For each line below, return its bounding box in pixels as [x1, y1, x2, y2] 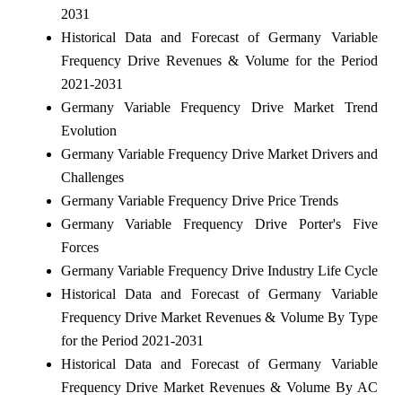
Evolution [60, 122, 117, 138]
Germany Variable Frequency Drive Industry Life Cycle [60, 262, 378, 278]
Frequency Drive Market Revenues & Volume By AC [60, 379, 378, 395]
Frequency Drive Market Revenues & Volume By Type [60, 309, 378, 325]
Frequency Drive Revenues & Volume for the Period [60, 52, 378, 68]
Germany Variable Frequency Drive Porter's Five [60, 215, 378, 232]
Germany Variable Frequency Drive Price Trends [60, 192, 338, 208]
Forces [60, 239, 99, 255]
